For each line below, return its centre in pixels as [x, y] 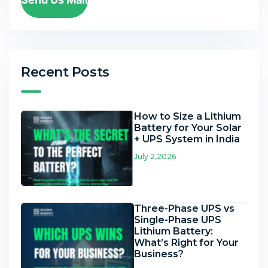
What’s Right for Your [186, 242]
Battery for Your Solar [188, 127]
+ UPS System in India [187, 139]
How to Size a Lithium [188, 116]
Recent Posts [65, 72]
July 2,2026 [155, 156]
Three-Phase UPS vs [184, 208]
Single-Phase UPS [178, 220]
